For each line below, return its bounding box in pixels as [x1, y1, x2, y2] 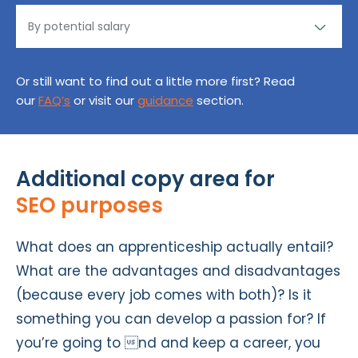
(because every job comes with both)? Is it [16, 284, 312, 304]
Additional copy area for [16, 164, 275, 193]
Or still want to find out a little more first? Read [16, 72, 295, 89]
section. [193, 91, 244, 109]
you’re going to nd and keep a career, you [16, 332, 320, 352]
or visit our [70, 91, 137, 109]
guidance [137, 91, 193, 109]
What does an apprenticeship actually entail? [16, 237, 333, 257]
